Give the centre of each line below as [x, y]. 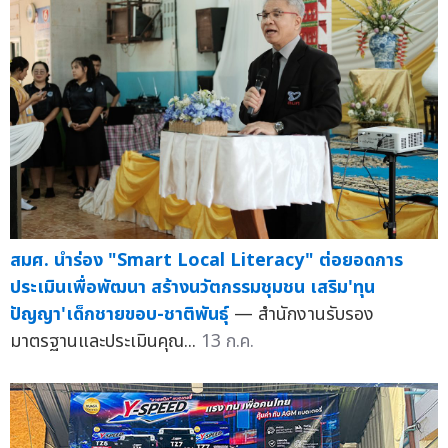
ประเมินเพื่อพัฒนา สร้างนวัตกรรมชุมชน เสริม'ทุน [192, 288]
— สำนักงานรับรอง [304, 315]
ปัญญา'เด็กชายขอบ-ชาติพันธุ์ [119, 315]
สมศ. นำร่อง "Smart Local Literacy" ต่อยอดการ [206, 261]
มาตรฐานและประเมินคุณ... [105, 342]
